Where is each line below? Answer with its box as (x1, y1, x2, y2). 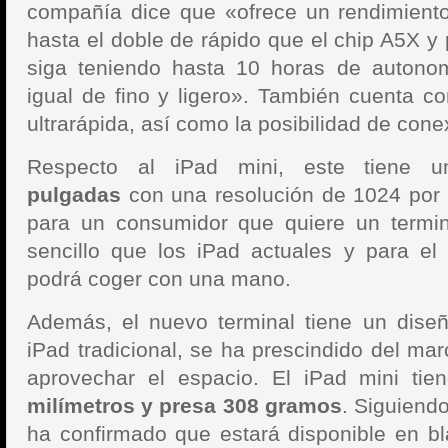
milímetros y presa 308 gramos (27, 394, 342, 417)
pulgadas (27, 183, 121, 206)
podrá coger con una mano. (27, 267, 291, 290)
